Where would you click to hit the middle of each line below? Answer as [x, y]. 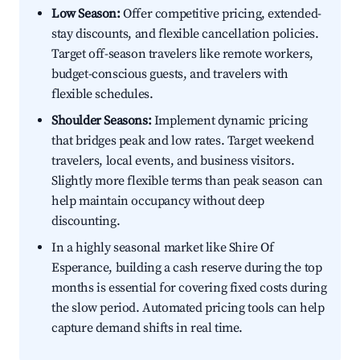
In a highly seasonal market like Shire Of [163, 248]
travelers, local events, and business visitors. [173, 161]
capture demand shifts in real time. [147, 328]
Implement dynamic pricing [229, 121]
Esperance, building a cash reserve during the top [187, 268]
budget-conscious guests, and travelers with [170, 74]
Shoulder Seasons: [102, 121]
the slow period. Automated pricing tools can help [188, 308]
